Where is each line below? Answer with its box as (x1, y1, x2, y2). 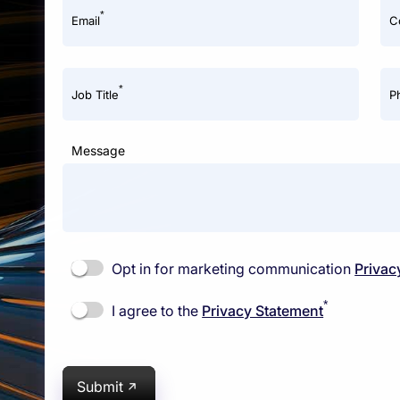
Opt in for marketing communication (108, 259, 355, 278)
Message (71, 142, 125, 158)
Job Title (71, 87, 119, 102)
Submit (77, 377, 123, 396)
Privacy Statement (202, 301, 324, 320)
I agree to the (108, 301, 203, 320)
